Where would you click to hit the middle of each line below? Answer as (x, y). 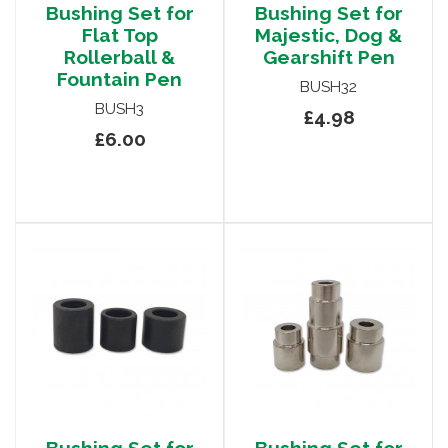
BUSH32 (328, 87)
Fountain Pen (119, 79)
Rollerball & (119, 57)
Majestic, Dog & (328, 35)
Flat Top (119, 35)
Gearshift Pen (328, 57)
